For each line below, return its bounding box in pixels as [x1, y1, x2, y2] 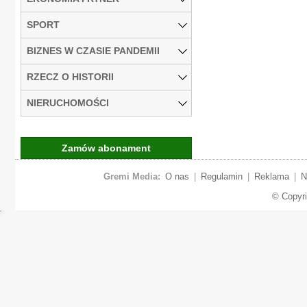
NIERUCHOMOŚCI [27, 97, 109, 108]
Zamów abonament [62, 142, 151, 153]
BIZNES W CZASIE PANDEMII [27, 45, 160, 56]
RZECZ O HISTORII [27, 71, 114, 82]
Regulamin [200, 171, 243, 182]
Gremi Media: [103, 171, 160, 182]
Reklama [254, 171, 289, 182]
